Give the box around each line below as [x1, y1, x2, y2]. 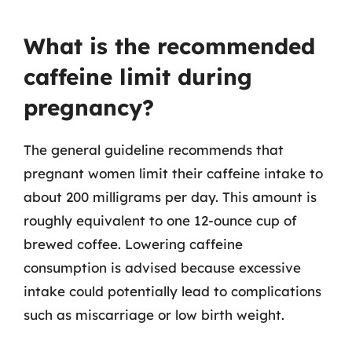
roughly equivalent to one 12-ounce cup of [24, 212, 297, 229]
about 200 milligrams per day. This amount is [24, 189, 317, 205]
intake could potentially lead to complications [24, 283, 321, 299]
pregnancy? [24, 93, 154, 121]
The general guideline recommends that [24, 141, 284, 158]
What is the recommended [24, 32, 315, 60]
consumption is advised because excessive [24, 259, 301, 276]
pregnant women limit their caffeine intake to [24, 165, 323, 181]
